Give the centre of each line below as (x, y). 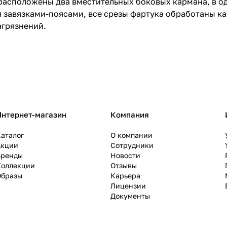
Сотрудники (132, 145)
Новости (125, 156)
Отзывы (124, 166)
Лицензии (128, 186)
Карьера (125, 176)
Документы (130, 196)
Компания (130, 115)
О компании (131, 135)
